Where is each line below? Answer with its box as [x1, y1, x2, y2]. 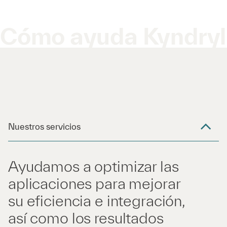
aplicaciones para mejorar [8, 175, 180, 193]
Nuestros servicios [8, 122, 81, 132]
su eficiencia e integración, [8, 192, 185, 210]
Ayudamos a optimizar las [8, 158, 179, 175]
